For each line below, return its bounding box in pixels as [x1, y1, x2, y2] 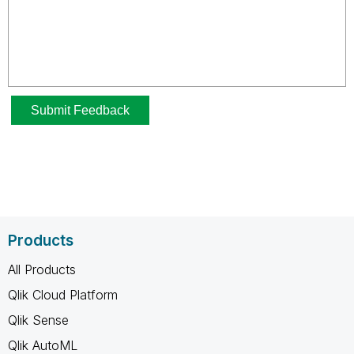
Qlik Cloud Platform [8, 287, 118, 303]
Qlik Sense [8, 312, 69, 328]
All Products [8, 262, 76, 277]
